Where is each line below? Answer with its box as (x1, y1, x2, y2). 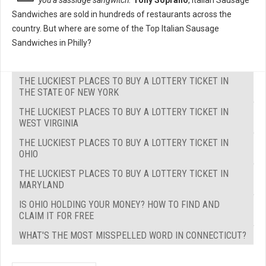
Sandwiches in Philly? (12, 38, 91, 48)
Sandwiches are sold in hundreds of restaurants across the (12, 9, 232, 20)
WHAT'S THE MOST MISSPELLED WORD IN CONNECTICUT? (19, 230, 246, 242)
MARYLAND (19, 179, 64, 191)
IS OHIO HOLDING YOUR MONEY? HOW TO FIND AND (19, 199, 220, 211)
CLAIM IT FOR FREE (19, 210, 94, 222)
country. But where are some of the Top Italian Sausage (12, 24, 219, 34)
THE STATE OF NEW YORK (19, 87, 119, 99)
